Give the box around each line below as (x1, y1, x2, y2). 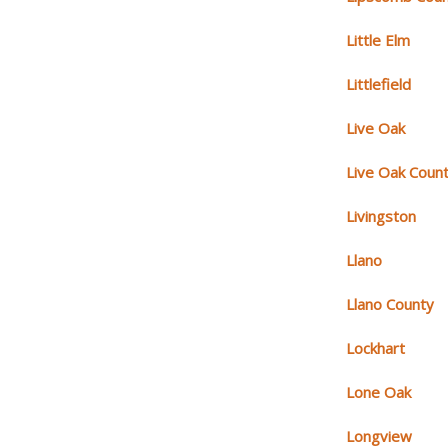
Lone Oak (346, 382, 412, 403)
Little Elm (346, 30, 411, 51)
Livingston (346, 206, 417, 227)
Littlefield (346, 74, 412, 95)
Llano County (346, 294, 435, 315)
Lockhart (346, 338, 406, 359)
